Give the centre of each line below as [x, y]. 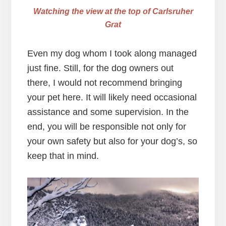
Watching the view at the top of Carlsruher [113, 11]
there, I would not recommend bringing [104, 82]
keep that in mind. [63, 156]
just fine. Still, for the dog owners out [100, 68]
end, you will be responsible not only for [106, 126]
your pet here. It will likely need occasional [112, 97]
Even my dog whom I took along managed [112, 53]
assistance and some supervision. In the [108, 112]
